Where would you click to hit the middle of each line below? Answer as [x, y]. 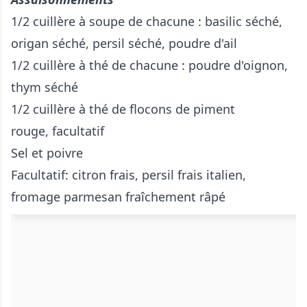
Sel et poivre [47, 153]
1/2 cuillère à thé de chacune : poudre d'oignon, [149, 65]
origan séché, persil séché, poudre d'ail [124, 44]
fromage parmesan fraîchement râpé [118, 197]
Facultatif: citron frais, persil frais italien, [128, 175]
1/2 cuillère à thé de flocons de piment [123, 109]
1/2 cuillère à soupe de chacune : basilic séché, [147, 22]
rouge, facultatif [58, 131]
